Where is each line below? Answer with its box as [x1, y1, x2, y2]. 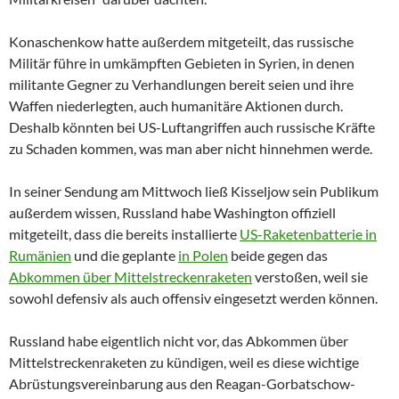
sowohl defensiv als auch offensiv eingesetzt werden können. [9, 289, 378, 306]
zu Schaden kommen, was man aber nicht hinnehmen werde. [9, 139, 372, 157]
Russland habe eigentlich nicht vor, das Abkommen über [9, 331, 348, 349]
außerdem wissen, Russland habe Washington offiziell [9, 203, 336, 221]
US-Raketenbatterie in [240, 224, 377, 242]
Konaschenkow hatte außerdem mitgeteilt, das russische [9, 32, 354, 50]
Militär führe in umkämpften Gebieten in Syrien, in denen [9, 53, 354, 71]
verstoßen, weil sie [252, 267, 368, 285]
